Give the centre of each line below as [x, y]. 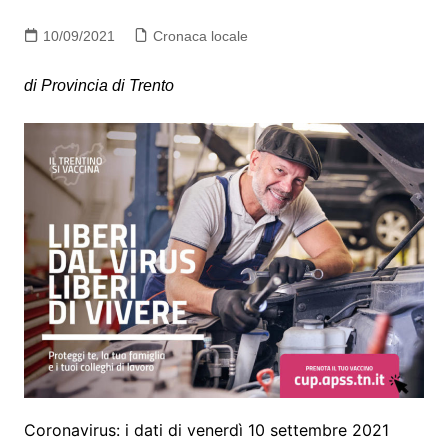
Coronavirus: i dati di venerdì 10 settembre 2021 [206, 429]
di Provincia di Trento [98, 85]
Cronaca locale [200, 35]
